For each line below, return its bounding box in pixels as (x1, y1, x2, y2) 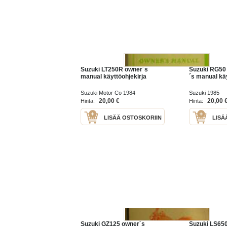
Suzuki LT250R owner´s (81, 66, 148, 73)
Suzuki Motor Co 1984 (81, 90, 135, 96)
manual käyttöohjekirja (81, 73, 146, 81)
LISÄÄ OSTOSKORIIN (104, 115, 162, 121)
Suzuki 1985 (189, 90, 219, 96)
